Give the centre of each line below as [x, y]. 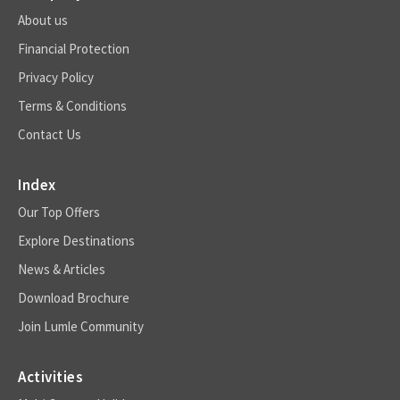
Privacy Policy [56, 77]
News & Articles [62, 269]
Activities [50, 376]
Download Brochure [74, 297]
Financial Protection [74, 48]
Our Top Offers [59, 212]
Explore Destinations [76, 240]
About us [43, 20]
